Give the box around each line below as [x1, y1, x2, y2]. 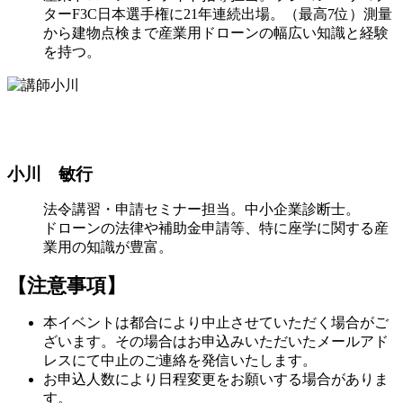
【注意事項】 [7, 273, 126, 297]
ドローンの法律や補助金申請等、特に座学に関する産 [43, 219, 389, 236]
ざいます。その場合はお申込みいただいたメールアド [43, 333, 389, 349]
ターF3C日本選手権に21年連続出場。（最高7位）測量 [43, 5, 392, 22]
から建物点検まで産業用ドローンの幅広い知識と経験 [43, 24, 389, 40]
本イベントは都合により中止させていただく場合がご [43, 314, 389, 330]
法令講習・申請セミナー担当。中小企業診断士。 [43, 201, 360, 217]
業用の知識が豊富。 [43, 238, 173, 255]
